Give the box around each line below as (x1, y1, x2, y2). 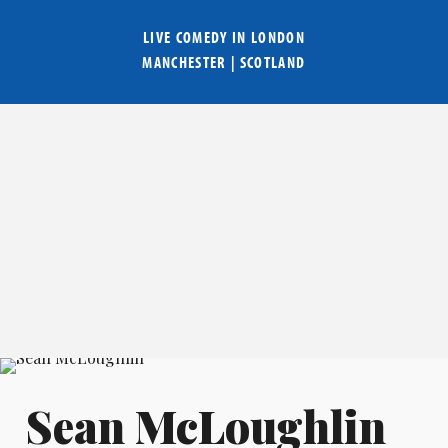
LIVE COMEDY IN (142, 27, 251, 48)
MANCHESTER (142, 52, 227, 73)
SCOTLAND (239, 52, 306, 73)
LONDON (251, 27, 305, 48)
